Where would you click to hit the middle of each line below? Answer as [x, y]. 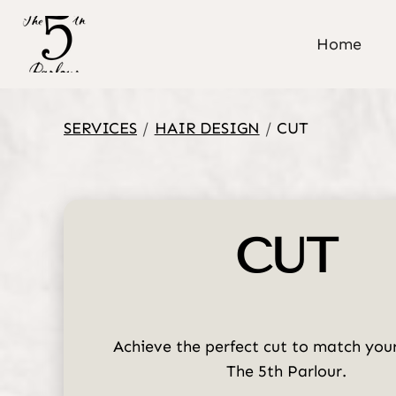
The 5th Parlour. [287, 372]
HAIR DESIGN [207, 128]
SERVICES [100, 128]
